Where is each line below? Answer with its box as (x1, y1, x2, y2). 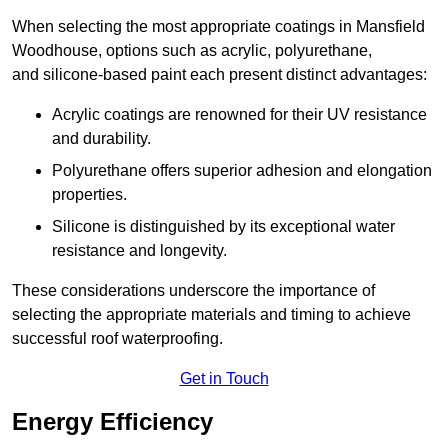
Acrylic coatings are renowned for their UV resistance (52, 106, 427, 124)
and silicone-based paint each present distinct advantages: (12, 66, 427, 84)
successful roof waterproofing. (12, 330, 223, 348)
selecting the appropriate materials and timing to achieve (12, 306, 411, 324)
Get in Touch (179, 370, 269, 388)
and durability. (52, 130, 151, 148)
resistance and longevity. (52, 242, 227, 260)
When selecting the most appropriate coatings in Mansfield (12, 18, 425, 36)
